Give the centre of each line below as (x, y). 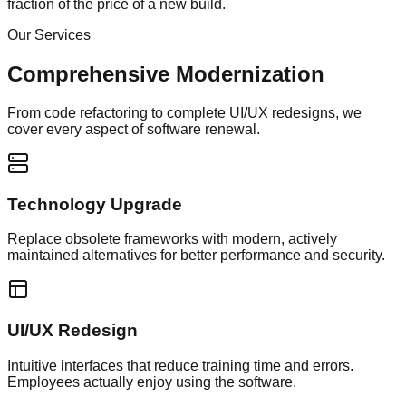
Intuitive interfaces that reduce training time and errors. (180, 365)
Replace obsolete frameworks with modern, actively (172, 239)
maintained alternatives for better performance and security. (196, 256)
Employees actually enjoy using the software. (152, 382)
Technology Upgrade (95, 204)
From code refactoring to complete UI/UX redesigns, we (184, 112)
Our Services (49, 35)
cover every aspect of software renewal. (134, 129)
